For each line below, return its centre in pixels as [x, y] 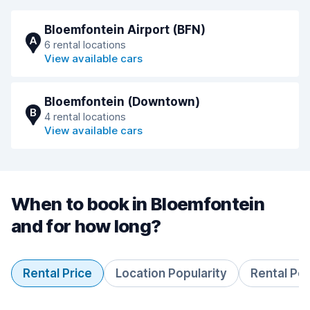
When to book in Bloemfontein [138, 204]
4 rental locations [85, 117]
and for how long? [86, 226]
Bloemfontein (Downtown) [122, 102]
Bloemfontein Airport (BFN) [125, 30]
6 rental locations [85, 45]
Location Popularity [171, 273]
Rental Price [57, 273]
